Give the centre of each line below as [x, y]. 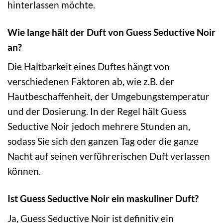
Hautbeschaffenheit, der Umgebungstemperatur [109, 97]
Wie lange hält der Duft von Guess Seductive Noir [111, 32]
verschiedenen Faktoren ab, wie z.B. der [91, 82]
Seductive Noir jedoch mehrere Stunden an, [99, 126]
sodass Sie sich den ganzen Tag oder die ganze [103, 141]
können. [24, 171]
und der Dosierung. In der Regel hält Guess [97, 111]
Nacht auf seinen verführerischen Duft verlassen [109, 156]
